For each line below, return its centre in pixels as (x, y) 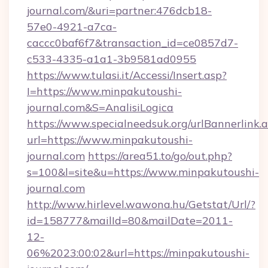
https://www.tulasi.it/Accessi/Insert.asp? (127, 75)
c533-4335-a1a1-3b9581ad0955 (112, 59)
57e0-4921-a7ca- (72, 27)
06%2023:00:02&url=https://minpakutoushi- (138, 253)
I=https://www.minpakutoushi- (104, 91)
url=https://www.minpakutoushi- (110, 140)
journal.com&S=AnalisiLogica (100, 107)
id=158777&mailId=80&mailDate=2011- (130, 220)
